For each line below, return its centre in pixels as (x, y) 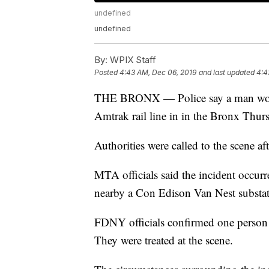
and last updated (227, 73)
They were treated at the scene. (164, 240)
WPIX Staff (132, 60)
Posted (107, 73)
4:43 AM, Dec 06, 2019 (158, 73)
